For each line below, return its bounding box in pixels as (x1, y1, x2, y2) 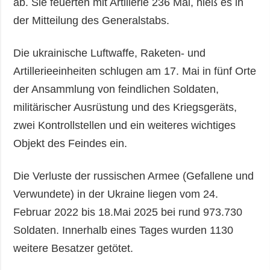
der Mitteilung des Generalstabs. (13, 14, 170, 27)
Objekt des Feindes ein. (13, 137, 128, 149)
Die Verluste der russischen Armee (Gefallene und (13, 169, 254, 182)
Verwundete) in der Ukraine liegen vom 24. (13, 187, 219, 200)
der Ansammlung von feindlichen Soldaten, (13, 83, 219, 95)
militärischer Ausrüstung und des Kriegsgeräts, (13, 101, 237, 113)
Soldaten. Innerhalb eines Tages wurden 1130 (13, 224, 234, 236)
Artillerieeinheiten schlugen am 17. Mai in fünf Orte (13, 64, 257, 77)
